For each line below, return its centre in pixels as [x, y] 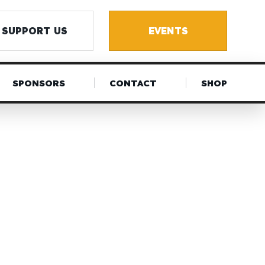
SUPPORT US [34, 30]
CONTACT [133, 83]
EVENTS [168, 30]
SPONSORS [38, 83]
